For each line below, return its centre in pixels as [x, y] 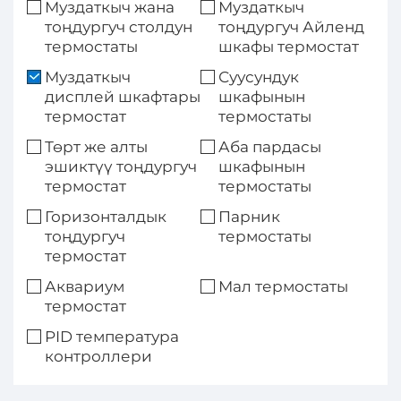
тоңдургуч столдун [119, 27]
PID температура [112, 337]
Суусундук [259, 77]
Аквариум [85, 286]
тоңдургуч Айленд [291, 27]
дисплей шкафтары [123, 97]
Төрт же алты [96, 147]
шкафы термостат [289, 47]
